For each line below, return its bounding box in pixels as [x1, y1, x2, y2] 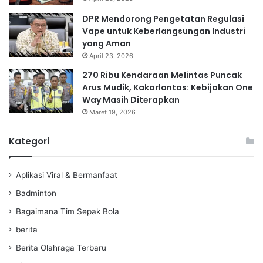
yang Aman [82, 37, 131, 49]
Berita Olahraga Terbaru [16, 242, 106, 252]
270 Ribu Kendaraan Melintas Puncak [82, 69, 242, 81]
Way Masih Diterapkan [82, 93, 180, 106]
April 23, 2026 [89, 51, 133, 60]
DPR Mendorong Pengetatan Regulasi [82, 12, 244, 25]
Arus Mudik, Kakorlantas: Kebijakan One [82, 81, 253, 93]
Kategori [9, 134, 49, 147]
